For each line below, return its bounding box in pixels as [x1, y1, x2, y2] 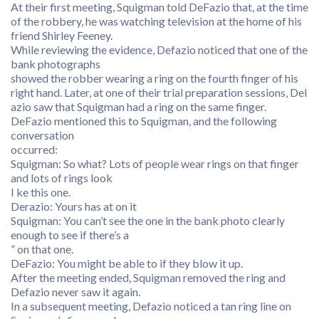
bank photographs [11, 57, 100, 70]
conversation [11, 128, 74, 142]
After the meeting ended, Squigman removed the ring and [11, 271, 286, 284]
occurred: [11, 142, 58, 156]
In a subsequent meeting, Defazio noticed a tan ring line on [11, 299, 291, 313]
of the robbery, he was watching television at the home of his [11, 14, 302, 28]
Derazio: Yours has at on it [11, 199, 137, 213]
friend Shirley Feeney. [11, 28, 113, 42]
